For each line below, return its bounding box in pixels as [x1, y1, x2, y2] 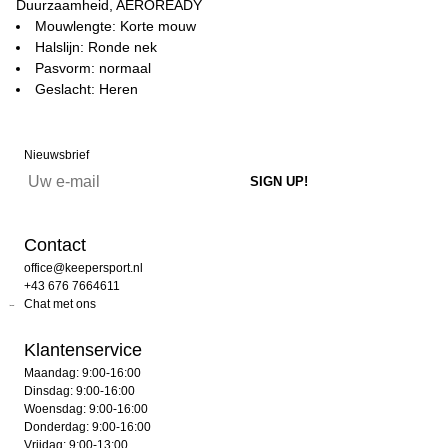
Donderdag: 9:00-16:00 [24, 420, 151, 434]
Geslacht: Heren [35, 81, 138, 97]
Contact [24, 235, 86, 255]
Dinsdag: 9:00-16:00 [24, 384, 135, 398]
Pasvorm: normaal [35, 60, 151, 76]
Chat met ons [24, 297, 96, 311]
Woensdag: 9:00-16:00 [24, 402, 148, 416]
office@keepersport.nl [24, 261, 143, 275]
